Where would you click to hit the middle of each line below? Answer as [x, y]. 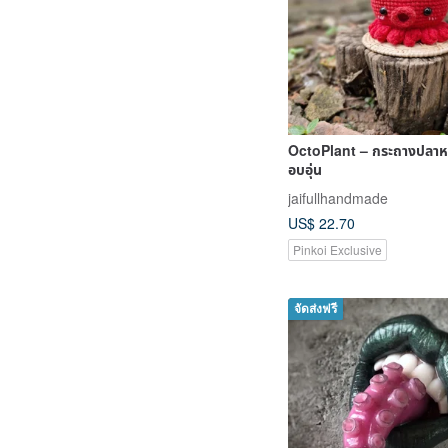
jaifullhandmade [338, 198]
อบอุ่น [305, 169]
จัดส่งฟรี [315, 309]
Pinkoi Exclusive [337, 250]
